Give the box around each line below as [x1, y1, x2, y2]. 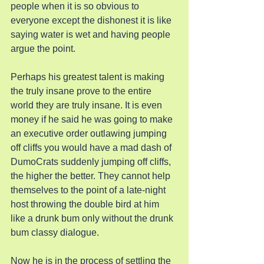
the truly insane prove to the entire [11, 86, 154, 96]
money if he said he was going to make [11, 114, 175, 124]
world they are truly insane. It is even [11, 100, 164, 110]
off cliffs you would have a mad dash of [11, 143, 174, 153]
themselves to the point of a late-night [11, 185, 168, 195]
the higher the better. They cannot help [11, 171, 173, 181]
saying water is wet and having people [11, 29, 173, 39]
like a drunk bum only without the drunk [11, 213, 176, 223]
